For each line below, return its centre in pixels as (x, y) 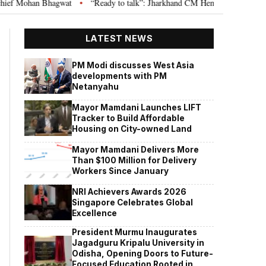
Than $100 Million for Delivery (134, 160)
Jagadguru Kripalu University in (138, 243)
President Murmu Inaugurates (135, 232)
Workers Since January (121, 171)
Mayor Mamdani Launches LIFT (137, 107)
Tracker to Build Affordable (129, 118)
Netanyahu (96, 86)
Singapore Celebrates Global (133, 202)
